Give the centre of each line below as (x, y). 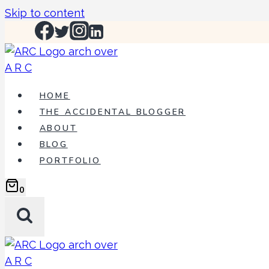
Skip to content (45, 13)
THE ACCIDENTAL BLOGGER (113, 112)
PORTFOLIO (70, 161)
